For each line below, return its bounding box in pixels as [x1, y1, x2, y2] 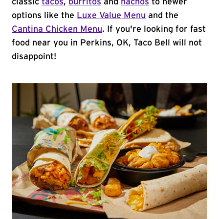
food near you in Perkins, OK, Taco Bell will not [12, 39, 202, 47]
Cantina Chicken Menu [12, 25, 102, 34]
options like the [12, 11, 77, 20]
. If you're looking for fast [102, 25, 206, 34]
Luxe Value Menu [77, 11, 146, 20]
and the [146, 11, 178, 20]
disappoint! [12, 52, 56, 61]
